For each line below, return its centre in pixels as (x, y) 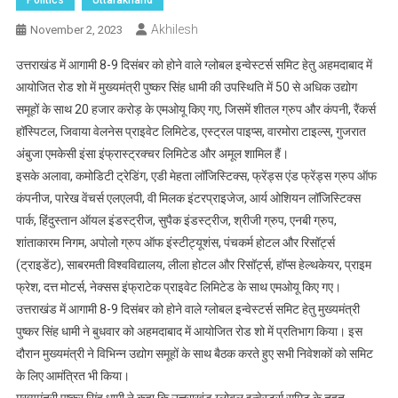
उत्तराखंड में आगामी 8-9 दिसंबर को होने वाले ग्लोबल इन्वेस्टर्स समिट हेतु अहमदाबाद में (194, 64)
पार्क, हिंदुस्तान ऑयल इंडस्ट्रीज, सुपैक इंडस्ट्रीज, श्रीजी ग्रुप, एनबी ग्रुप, (176, 220)
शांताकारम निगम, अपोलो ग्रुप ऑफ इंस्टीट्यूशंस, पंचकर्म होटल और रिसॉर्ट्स (175, 242)
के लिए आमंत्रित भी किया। (72, 375)
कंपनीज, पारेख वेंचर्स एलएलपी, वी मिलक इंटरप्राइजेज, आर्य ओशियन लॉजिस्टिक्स (188, 198)
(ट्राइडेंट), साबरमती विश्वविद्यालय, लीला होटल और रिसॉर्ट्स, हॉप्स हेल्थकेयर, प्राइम (193, 264)
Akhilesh (174, 29)
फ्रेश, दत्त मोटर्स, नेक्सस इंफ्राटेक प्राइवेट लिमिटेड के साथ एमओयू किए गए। (178, 287)
